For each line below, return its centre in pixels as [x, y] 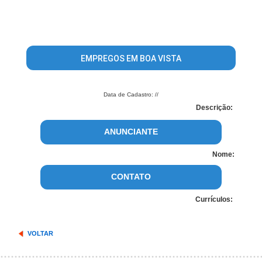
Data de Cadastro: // [131, 94]
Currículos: [215, 199]
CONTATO [131, 177]
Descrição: [215, 108]
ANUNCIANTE [131, 132]
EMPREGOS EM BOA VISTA [131, 58]
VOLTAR [40, 233]
